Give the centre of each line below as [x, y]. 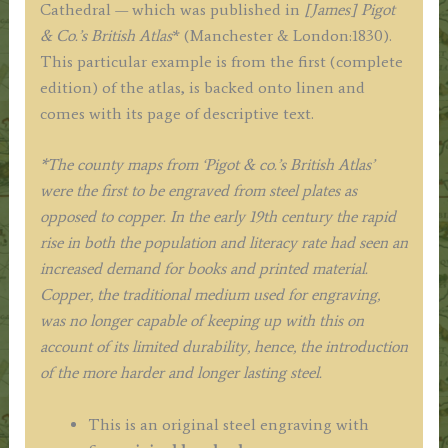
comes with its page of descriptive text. [176, 113]
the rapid [363, 217]
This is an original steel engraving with [228, 424]
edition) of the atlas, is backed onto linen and [202, 87]
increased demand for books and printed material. [203, 269]
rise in [59, 243]
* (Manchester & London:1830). [281, 35]
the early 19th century [259, 217]
